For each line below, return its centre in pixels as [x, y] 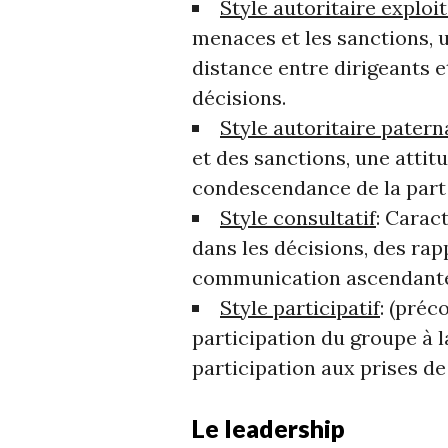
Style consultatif [298, 217]
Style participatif [300, 307]
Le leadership [268, 427]
